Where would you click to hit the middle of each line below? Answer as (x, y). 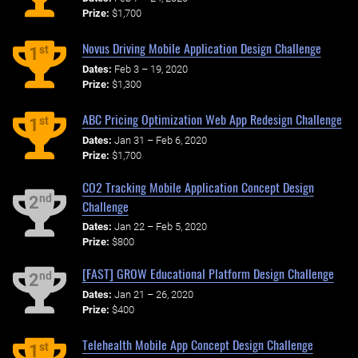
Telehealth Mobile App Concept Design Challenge (197, 345)
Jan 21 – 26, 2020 (153, 295)
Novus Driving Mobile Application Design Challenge (201, 48)
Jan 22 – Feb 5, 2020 (160, 227)
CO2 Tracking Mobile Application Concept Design (198, 187)
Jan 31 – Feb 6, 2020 (160, 140)
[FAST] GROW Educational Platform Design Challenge (208, 274)
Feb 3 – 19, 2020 (151, 69)
